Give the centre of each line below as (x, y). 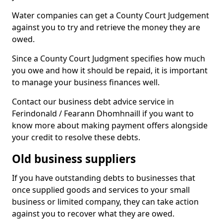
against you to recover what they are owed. (93, 214)
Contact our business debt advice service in (93, 102)
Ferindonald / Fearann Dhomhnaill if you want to (103, 113)
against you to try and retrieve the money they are (106, 27)
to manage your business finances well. (86, 82)
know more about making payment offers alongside (110, 125)
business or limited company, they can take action (105, 202)
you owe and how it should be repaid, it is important (110, 70)
